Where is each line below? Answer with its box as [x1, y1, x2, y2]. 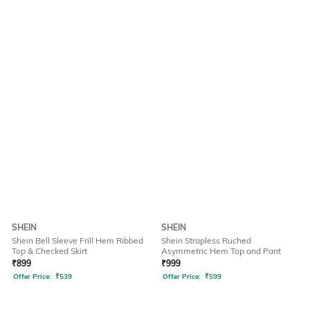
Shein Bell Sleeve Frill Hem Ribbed [12, 235, 143, 246]
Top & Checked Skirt [12, 246, 87, 257]
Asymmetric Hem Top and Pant [161, 246, 281, 257]
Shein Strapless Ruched [161, 235, 251, 246]
